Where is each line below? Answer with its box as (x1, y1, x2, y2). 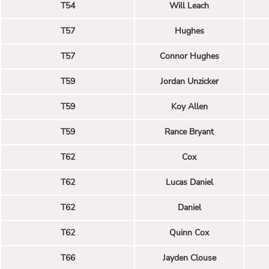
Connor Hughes (159, 50, 219, 62)
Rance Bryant (165, 125, 214, 138)
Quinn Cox (169, 226, 209, 238)
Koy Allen (171, 100, 208, 112)
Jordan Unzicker (160, 75, 219, 87)
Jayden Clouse (162, 252, 216, 264)
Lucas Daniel (165, 176, 213, 188)
